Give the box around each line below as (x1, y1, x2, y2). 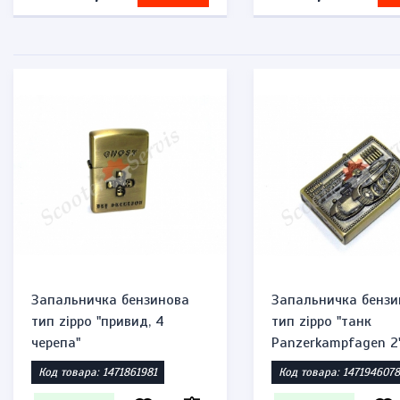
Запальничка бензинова (31, 291, 189, 309)
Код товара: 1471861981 (38, 365, 157, 379)
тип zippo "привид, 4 (31, 312, 164, 330)
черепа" (31, 334, 80, 352)
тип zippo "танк (271, 312, 371, 330)
